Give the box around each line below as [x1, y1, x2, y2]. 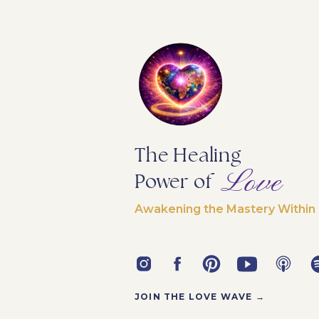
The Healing [135, 146, 241, 165]
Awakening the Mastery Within [135, 202, 315, 216]
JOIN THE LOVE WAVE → [135, 291, 268, 302]
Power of [135, 172, 212, 192]
